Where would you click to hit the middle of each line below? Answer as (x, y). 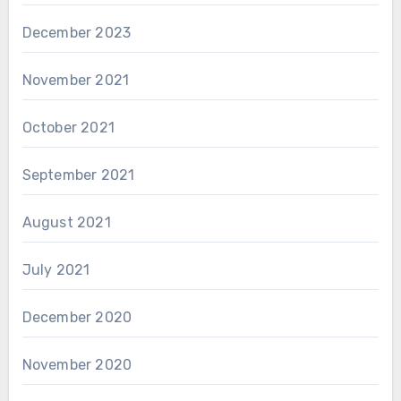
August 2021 (66, 222)
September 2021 (78, 175)
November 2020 (77, 364)
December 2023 (77, 32)
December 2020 (77, 317)
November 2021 (76, 80)
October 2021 (68, 127)
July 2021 (56, 269)
